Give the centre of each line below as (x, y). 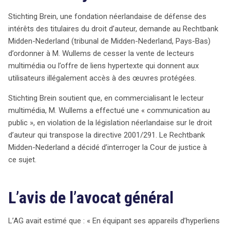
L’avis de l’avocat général (91, 197)
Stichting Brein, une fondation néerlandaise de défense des (107, 16)
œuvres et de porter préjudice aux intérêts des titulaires (112, 12)
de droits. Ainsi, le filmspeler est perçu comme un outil (110, 24)
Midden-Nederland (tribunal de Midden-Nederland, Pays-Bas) (109, 41)
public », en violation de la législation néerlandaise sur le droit (110, 122)
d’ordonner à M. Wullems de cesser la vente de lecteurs (101, 53)
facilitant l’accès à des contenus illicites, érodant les (107, 37)
